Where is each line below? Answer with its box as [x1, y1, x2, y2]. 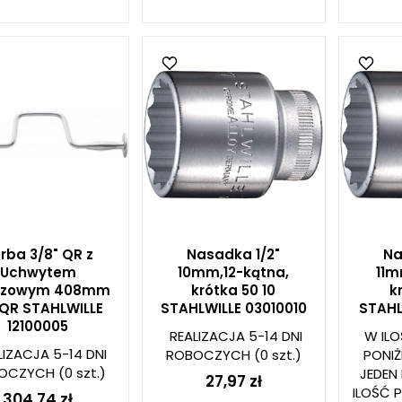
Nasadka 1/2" [187, 245, 281, 264]
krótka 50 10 [191, 281, 276, 300]
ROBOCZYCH [165, 345, 250, 364]
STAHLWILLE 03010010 [160, 299, 307, 318]
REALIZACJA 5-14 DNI [169, 327, 302, 345]
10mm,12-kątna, [178, 263, 290, 282]
